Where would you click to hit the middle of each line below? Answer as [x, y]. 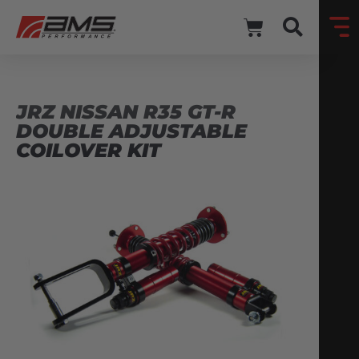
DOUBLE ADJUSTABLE [131, 131]
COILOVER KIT [89, 151]
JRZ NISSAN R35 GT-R [126, 112]
